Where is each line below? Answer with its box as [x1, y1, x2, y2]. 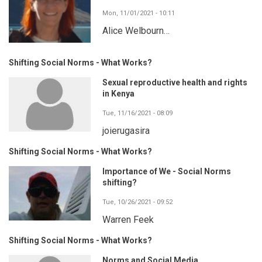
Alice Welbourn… [102, 25, 170, 36]
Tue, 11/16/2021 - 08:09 [102, 109, 173, 118]
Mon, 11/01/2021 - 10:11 [102, 9, 175, 17]
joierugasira [102, 125, 150, 137]
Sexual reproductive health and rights [102, 78, 247, 88]
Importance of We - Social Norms [102, 167, 231, 177]
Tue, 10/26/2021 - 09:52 [102, 198, 173, 206]
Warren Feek [102, 214, 154, 226]
